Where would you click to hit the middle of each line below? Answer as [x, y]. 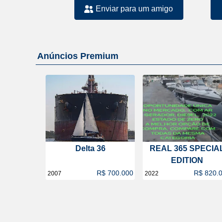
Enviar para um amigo [134, 8]
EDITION [187, 160]
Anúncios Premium [78, 56]
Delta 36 [90, 148]
